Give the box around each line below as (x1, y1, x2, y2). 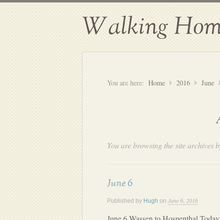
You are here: (107, 78, 144, 87)
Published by (107, 197, 143, 204)
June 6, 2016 (168, 196, 198, 204)
